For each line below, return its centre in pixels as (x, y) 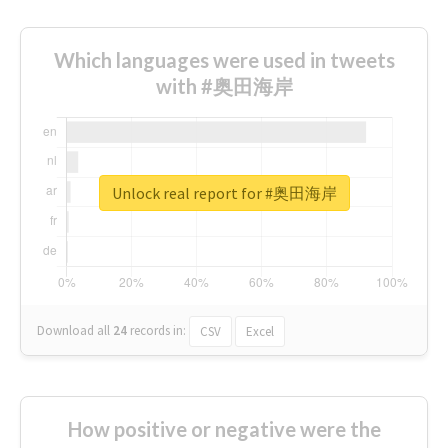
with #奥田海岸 (224, 85)
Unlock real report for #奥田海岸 (224, 193)
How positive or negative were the (224, 428)
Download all (73, 330)
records (150, 330)
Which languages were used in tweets (224, 59)
